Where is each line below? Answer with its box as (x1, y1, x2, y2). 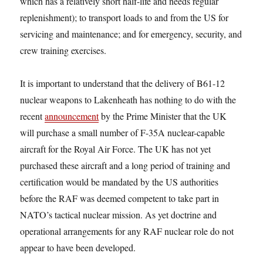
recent (20, 109, 45, 122)
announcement (45, 109, 99, 122)
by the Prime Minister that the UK (99, 109, 227, 122)
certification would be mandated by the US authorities (20, 175, 219, 188)
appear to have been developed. (20, 241, 136, 254)
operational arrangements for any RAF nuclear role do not (20, 224, 234, 237)
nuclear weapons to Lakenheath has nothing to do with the (20, 93, 237, 106)
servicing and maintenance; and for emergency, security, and (20, 27, 242, 40)
